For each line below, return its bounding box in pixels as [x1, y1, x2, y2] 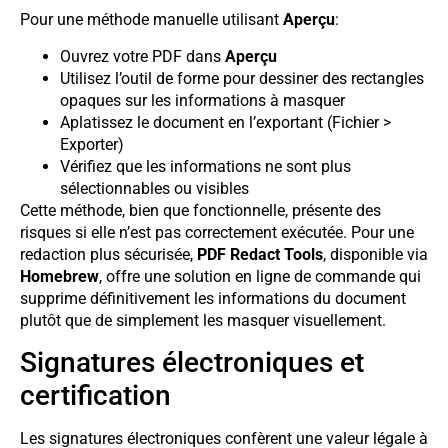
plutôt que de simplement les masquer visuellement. [20, 310, 386, 330]
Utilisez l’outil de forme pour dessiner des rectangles [60, 68, 424, 88]
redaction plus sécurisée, [20, 244, 197, 264]
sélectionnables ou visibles [60, 178, 249, 198]
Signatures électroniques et [20, 346, 364, 380]
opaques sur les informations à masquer [60, 90, 345, 110]
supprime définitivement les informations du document [20, 288, 406, 308]
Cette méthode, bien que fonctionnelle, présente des [20, 200, 381, 220]
